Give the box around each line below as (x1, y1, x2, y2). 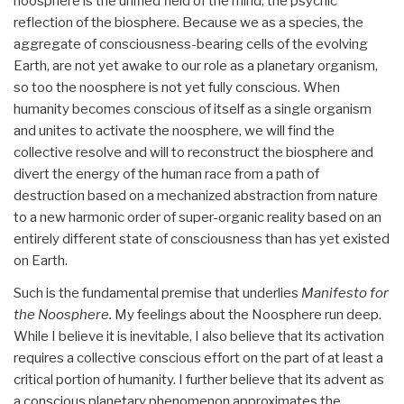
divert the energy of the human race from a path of (14, 165, 319, 182)
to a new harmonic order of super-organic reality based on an (14, 208, 381, 225)
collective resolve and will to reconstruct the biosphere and (14, 143, 373, 161)
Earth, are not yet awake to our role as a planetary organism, (14, 57, 378, 74)
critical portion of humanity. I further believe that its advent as (14, 371, 384, 388)
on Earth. (14, 252, 68, 269)
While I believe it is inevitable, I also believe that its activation (14, 327, 384, 344)
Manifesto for (301, 284, 389, 301)
